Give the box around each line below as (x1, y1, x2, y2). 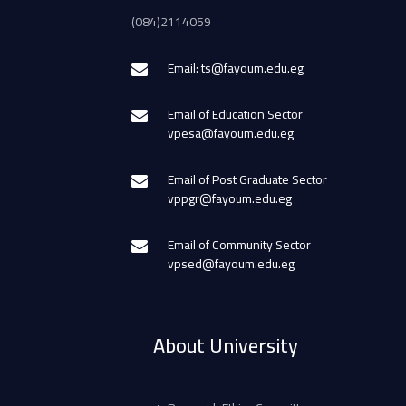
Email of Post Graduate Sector (168, 167, 327, 191)
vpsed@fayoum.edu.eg (168, 251, 295, 275)
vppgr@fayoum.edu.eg (168, 186, 292, 210)
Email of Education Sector (168, 101, 303, 126)
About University (153, 325, 298, 364)
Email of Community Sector (168, 232, 311, 256)
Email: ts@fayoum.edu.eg (168, 55, 304, 80)
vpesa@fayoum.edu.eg (168, 121, 294, 145)
